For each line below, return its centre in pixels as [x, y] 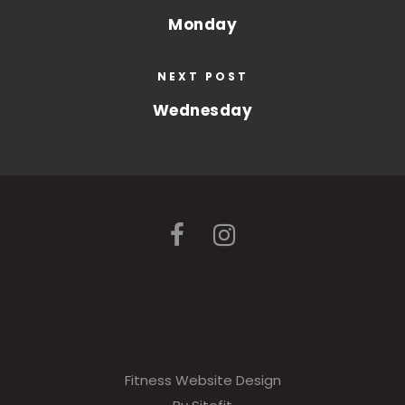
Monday [202, 24]
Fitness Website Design [202, 380]
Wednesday [202, 110]
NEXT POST [202, 76]
